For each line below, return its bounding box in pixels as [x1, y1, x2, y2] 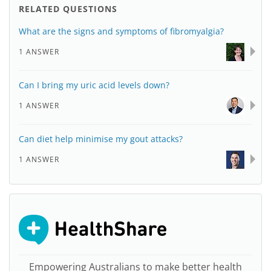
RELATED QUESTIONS [19, 3, 117, 15]
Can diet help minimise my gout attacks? [19, 133, 183, 145]
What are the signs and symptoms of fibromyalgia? [19, 25, 224, 37]
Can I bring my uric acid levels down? [19, 79, 169, 91]
